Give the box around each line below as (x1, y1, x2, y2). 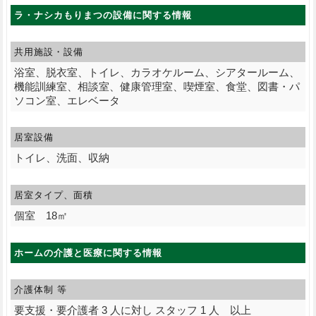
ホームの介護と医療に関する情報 (13, 248, 162, 259)
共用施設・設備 (13, 46, 83, 57)
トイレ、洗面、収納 (13, 152, 109, 164)
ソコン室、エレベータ (13, 94, 120, 107)
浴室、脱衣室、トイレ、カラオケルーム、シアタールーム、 (13, 66, 300, 78)
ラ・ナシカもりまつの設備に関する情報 (13, 9, 192, 20)
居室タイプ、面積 (13, 190, 93, 201)
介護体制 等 (13, 284, 67, 295)
